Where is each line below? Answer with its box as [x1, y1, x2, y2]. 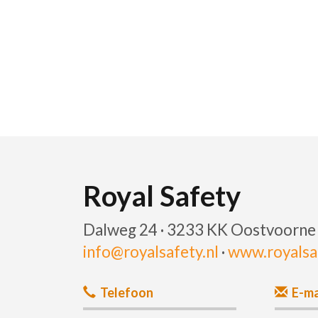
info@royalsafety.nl [83, 242, 219, 261]
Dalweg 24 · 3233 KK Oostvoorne [83, 220, 316, 239]
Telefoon [100, 285, 153, 300]
